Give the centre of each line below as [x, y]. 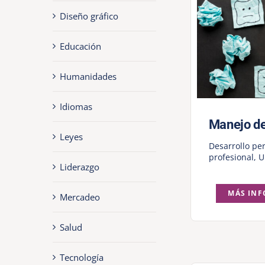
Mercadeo [80, 197]
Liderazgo [79, 167]
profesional [231, 157]
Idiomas [76, 106]
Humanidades [88, 76]
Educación [80, 46]
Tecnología [81, 257]
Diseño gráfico [89, 16]
